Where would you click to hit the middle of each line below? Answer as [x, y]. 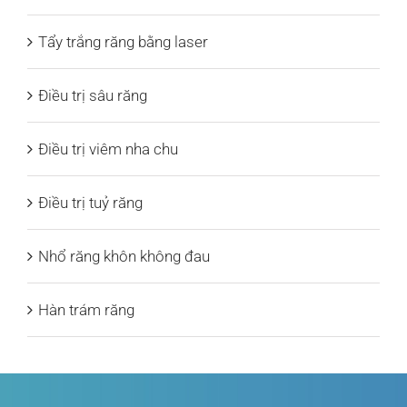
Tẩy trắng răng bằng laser [123, 41]
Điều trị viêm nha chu [108, 149]
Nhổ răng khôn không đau [124, 256]
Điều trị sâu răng [93, 95]
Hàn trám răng [86, 309]
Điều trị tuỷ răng [90, 202]
